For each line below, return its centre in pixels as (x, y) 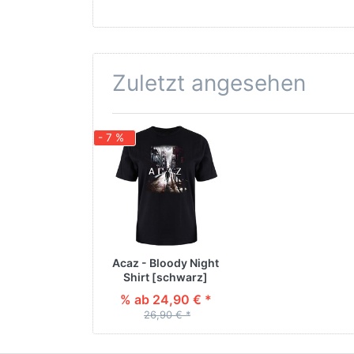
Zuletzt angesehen (209, 83)
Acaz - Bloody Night (166, 263)
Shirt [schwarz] (166, 277)
